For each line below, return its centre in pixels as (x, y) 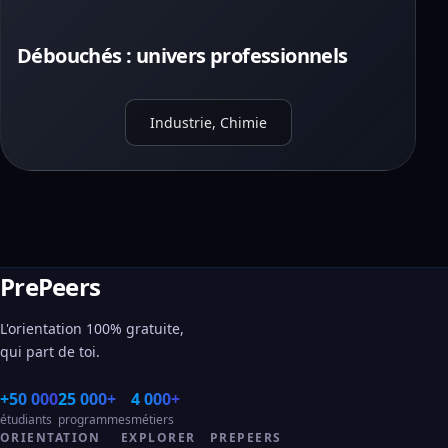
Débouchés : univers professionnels (182, 55)
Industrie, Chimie (208, 122)
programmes (94, 419)
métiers (152, 419)
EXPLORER (158, 437)
